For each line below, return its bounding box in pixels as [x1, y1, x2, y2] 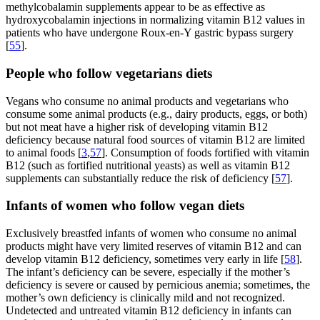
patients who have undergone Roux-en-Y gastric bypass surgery [6, 26, 294, 39]
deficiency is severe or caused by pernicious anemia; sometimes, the [6, 279, 310, 291]
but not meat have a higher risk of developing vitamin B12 [6, 120, 268, 133]
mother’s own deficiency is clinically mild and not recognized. [6, 291, 285, 304]
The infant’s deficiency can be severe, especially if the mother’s [6, 266, 290, 279]
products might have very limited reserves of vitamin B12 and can [6, 240, 301, 253]
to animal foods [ [6, 146, 81, 159]
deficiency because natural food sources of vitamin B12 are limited [6, 133, 305, 146]
